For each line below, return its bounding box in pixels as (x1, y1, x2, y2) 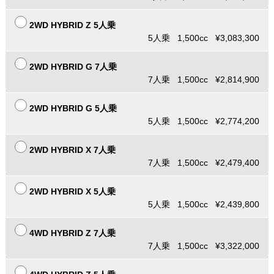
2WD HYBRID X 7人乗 (29, 145, 116, 155)
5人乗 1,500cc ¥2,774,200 (148, 116, 260, 127)
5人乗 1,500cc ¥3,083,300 (148, 33, 260, 43)
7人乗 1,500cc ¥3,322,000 (148, 241, 260, 251)
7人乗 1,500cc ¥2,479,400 (148, 158, 260, 168)
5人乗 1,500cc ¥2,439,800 (148, 199, 260, 210)
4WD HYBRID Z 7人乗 (29, 228, 116, 239)
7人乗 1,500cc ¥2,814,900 (148, 75, 260, 85)
